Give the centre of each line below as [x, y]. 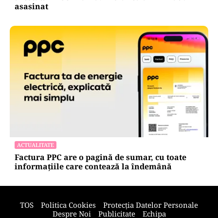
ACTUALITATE [36, 145]
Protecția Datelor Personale [151, 205]
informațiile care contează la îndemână [93, 166]
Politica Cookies [68, 205]
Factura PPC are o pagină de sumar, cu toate [100, 157]
